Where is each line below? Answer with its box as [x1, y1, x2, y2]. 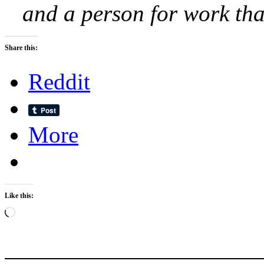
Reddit [28, 69, 90, 95]
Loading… [15, 206, 55, 217]
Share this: [5, 44, 38, 52]
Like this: [5, 192, 34, 200]
